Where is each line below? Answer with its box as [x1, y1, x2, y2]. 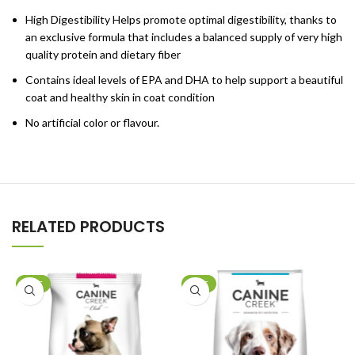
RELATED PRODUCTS [12, 215, 165, 238]
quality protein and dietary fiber [25, 47, 181, 61]
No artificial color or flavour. [25, 115, 159, 129]
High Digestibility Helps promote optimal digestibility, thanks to [25, 12, 337, 26]
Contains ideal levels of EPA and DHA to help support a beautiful [25, 72, 343, 86]
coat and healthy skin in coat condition [25, 90, 215, 104]
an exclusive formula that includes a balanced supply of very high [25, 29, 342, 44]
